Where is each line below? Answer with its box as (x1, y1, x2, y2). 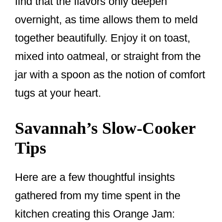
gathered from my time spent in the (15, 189, 180, 202)
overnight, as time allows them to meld (15, 13, 198, 26)
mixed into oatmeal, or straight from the (15, 50, 201, 63)
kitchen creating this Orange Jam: (15, 208, 175, 221)
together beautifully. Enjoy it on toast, (15, 32, 190, 45)
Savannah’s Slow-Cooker (15, 119, 195, 138)
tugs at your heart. (15, 87, 101, 100)
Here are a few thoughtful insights (15, 171, 175, 184)
